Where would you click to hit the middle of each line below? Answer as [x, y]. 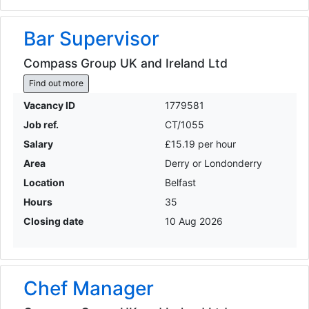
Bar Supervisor [91, 39]
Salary [38, 143]
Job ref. [41, 124]
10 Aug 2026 [194, 221]
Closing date [53, 221]
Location [44, 182]
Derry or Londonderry [213, 163]
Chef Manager [88, 288]
